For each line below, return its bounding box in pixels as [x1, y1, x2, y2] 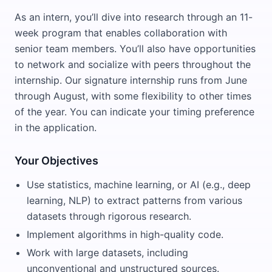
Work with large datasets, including [27, 246, 188, 259]
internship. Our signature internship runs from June [15, 74, 247, 86]
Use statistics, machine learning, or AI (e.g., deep [27, 178, 251, 191]
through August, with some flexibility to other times [15, 90, 251, 102]
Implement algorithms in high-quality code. [27, 228, 223, 240]
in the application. [15, 121, 97, 134]
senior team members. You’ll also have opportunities [15, 42, 256, 55]
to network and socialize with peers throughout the [15, 58, 251, 70]
